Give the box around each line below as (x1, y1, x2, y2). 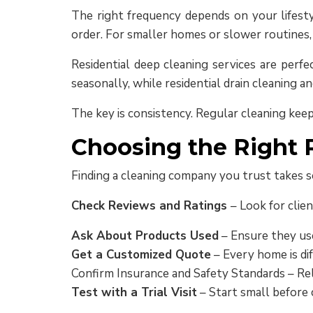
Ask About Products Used (71, 228, 219, 244)
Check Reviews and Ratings (71, 198, 231, 214)
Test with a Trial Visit (71, 284, 197, 300)
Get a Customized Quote (71, 247, 211, 263)
